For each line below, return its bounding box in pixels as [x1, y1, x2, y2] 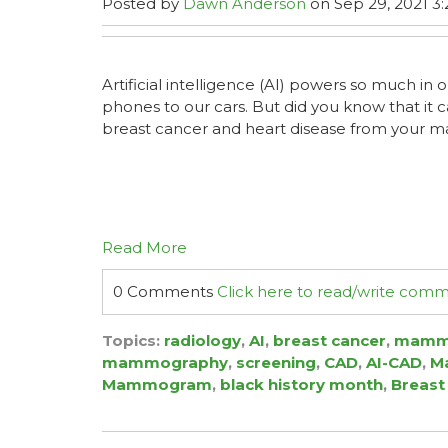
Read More [102, 238, 187, 257]
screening [236, 353, 316, 372]
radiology [164, 331, 241, 350]
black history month [220, 375, 383, 394]
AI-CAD [366, 353, 422, 372]
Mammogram [102, 375, 212, 394]
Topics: [102, 331, 164, 350]
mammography [102, 353, 228, 372]
